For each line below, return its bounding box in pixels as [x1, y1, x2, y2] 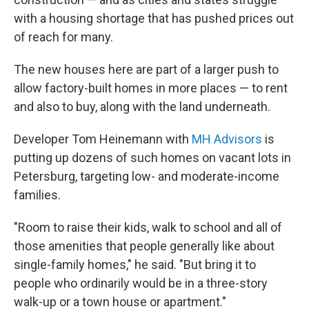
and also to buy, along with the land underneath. [14, 99, 270, 114]
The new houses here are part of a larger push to [14, 62, 279, 77]
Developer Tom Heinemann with [14, 132, 192, 146]
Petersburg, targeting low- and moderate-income [14, 169, 279, 183]
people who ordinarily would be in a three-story [14, 276, 268, 290]
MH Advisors [192, 132, 262, 146]
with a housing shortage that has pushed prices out [14, 11, 294, 26]
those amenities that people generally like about [14, 239, 275, 253]
